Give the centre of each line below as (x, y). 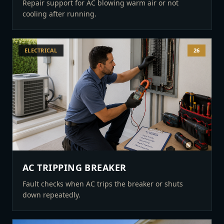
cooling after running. (59, 14)
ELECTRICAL (41, 50)
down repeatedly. (51, 195)
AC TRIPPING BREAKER (74, 167)
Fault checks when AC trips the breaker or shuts (103, 184)
